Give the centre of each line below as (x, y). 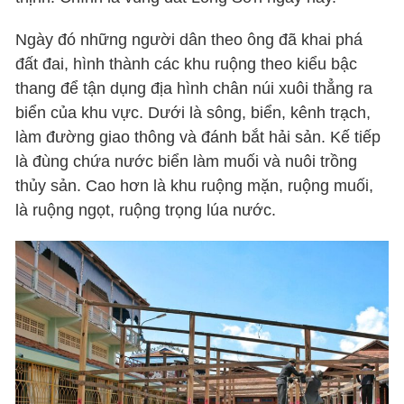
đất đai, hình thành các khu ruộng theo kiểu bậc (187, 64)
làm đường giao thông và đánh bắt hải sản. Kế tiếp (198, 138)
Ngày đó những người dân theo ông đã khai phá (189, 40)
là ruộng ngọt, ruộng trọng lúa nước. (146, 211)
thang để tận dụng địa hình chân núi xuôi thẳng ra (194, 89)
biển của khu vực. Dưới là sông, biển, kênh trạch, (193, 113)
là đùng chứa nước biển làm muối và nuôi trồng (187, 162)
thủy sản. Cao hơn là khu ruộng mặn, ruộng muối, (195, 186)
